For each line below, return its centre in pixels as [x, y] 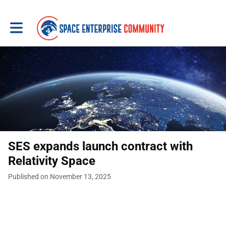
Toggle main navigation [46, 24]
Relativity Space [52, 161]
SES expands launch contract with [100, 146]
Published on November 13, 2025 [60, 177]
